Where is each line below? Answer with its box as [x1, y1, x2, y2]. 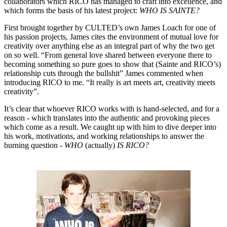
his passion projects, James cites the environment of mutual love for [4, 32, 218, 41]
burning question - [4, 140, 62, 149]
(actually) [85, 140, 115, 149]
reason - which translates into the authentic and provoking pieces [4, 113, 210, 122]
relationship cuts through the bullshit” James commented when [4, 68, 203, 78]
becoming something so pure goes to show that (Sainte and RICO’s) [4, 59, 221, 68]
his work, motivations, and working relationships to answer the [4, 131, 204, 140]
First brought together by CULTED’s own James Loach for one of [4, 23, 216, 32]
